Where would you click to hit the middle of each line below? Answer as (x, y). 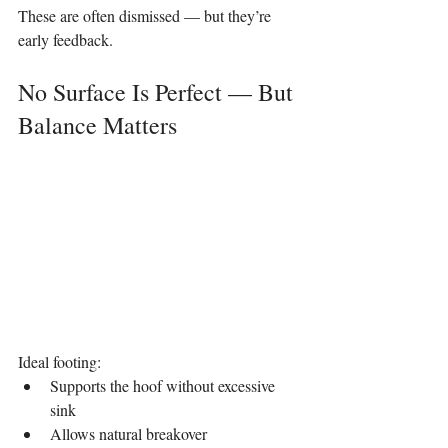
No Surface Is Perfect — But (158, 91)
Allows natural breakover (128, 433)
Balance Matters (97, 124)
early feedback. (65, 39)
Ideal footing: (59, 361)
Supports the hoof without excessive (164, 385)
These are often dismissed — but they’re (146, 15)
